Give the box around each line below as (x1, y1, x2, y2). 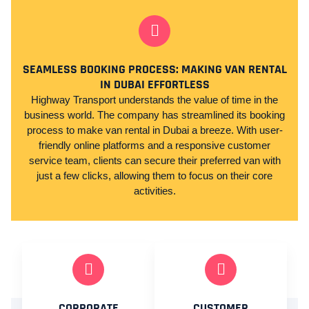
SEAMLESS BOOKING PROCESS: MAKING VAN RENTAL (22, 61, 287, 77)
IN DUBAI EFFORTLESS (99, 77, 210, 92)
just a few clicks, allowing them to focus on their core (37, 170, 272, 181)
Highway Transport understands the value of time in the (31, 94, 278, 106)
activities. (133, 185, 176, 197)
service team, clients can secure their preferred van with (28, 154, 281, 166)
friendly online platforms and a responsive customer (39, 139, 270, 151)
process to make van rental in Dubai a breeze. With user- (26, 124, 283, 136)
